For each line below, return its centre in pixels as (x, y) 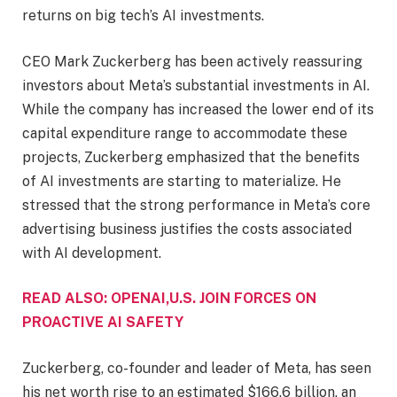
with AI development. (92, 253)
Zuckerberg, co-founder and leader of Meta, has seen (197, 368)
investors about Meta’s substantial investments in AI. (196, 85)
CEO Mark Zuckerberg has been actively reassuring (192, 61)
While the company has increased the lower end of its (198, 109)
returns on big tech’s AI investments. (143, 16)
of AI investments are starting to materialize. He (182, 181)
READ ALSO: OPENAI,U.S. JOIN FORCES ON (169, 299)
